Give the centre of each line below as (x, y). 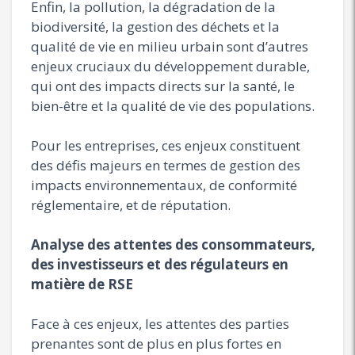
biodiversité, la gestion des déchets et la (155, 26)
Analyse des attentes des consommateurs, (173, 244)
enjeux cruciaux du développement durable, (170, 66)
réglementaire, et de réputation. (131, 204)
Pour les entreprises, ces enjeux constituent (166, 145)
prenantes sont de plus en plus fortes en (156, 343)
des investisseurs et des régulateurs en (160, 264)
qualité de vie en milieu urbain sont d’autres (170, 46)
